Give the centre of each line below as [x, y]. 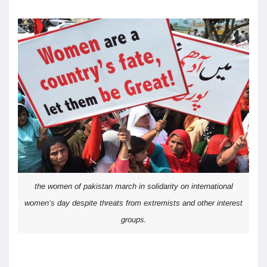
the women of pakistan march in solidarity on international [133, 186]
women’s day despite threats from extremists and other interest [133, 203]
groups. [133, 219]
